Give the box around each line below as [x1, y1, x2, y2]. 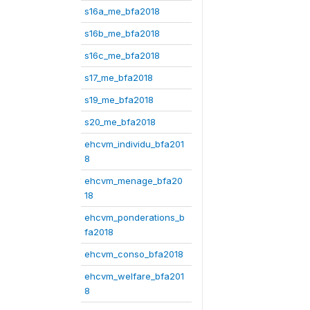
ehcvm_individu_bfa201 [84, 138, 184, 149]
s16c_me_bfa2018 [84, 50, 160, 61]
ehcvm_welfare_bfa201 [84, 271, 184, 282]
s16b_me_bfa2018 [84, 28, 160, 39]
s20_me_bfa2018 [84, 116, 156, 127]
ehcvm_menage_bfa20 [84, 175, 183, 186]
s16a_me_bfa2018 [84, 6, 160, 17]
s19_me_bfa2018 [84, 94, 154, 105]
